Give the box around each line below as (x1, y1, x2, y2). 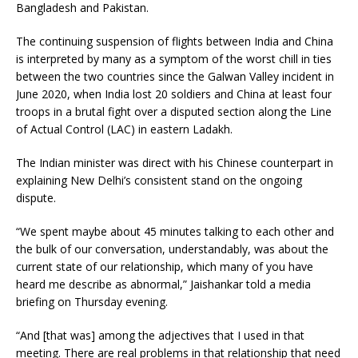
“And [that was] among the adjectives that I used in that (16, 328, 304, 344)
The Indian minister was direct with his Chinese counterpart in (16, 155, 333, 171)
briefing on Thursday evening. (16, 294, 168, 310)
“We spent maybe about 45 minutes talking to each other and (16, 224, 334, 240)
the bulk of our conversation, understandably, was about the (16, 241, 328, 257)
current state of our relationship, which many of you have (16, 259, 313, 275)
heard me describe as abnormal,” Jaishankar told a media (16, 276, 311, 292)
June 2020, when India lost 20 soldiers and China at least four (16, 86, 332, 102)
